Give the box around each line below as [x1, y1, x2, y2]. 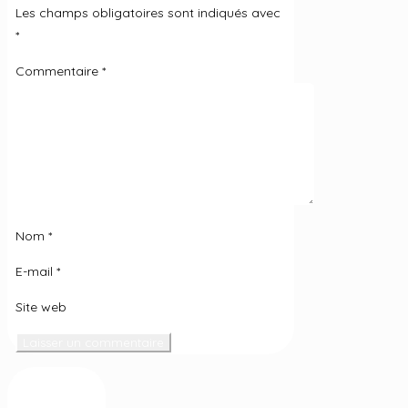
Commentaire [15, 63, 103, 80]
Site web [15, 299, 67, 316]
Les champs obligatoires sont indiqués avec [15, 5, 281, 22]
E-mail [15, 263, 57, 280]
